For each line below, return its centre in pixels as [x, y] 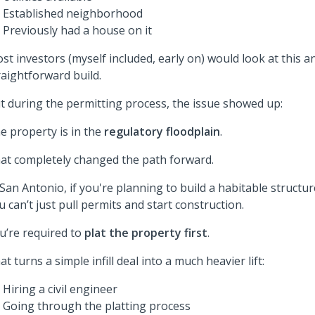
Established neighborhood [73, 13]
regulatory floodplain [162, 131]
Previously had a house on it [77, 30]
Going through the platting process [97, 306]
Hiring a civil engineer [60, 289]
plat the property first [146, 233]
